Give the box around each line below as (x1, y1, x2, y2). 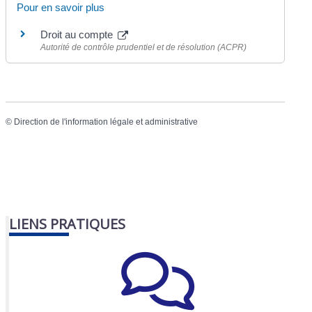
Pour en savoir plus (17, 1, 105, 13)
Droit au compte (40, 29, 116, 40)
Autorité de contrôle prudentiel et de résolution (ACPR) (40, 42, 247, 52)
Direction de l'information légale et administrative (14, 117, 198, 127)
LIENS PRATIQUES (9, 214, 126, 233)
